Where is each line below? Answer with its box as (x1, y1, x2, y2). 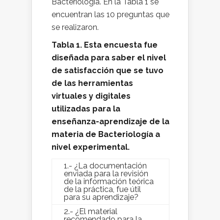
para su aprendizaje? (64, 192, 138, 202)
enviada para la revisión (64, 169, 148, 179)
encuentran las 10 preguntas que (52, 10, 169, 20)
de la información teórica (64, 177, 154, 187)
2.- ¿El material (64, 207, 117, 217)
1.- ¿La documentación (64, 161, 147, 171)
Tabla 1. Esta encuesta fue (52, 40, 158, 50)
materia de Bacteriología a (52, 130, 160, 139)
